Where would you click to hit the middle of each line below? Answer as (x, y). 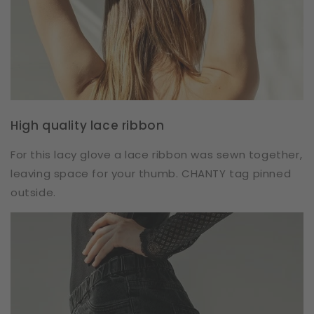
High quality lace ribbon (88, 126)
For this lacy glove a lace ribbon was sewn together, (157, 155)
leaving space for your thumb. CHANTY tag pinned (151, 174)
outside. (33, 193)
